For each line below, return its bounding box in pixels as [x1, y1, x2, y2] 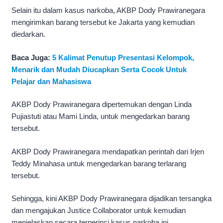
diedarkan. [11, 30, 45, 39]
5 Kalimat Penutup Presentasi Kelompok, [52, 53, 194, 62]
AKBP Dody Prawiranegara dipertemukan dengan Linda [11, 100, 192, 109]
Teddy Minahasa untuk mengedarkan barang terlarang [11, 159, 186, 168]
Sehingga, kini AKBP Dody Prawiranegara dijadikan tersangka [11, 194, 212, 203]
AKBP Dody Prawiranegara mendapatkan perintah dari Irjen [11, 147, 204, 156]
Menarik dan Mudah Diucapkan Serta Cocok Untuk [11, 65, 187, 74]
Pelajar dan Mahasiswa [11, 77, 91, 86]
